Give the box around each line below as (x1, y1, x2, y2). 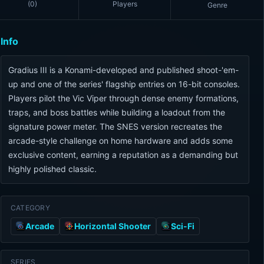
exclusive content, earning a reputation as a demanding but (8, 150, 238, 160)
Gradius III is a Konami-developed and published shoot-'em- (8, 65, 239, 75)
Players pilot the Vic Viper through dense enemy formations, (8, 93, 239, 103)
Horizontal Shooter (74, 221, 151, 231)
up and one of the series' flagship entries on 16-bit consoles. (8, 79, 240, 89)
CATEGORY (10, 203, 51, 212)
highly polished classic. (8, 164, 97, 174)
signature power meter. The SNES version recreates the (8, 121, 222, 131)
